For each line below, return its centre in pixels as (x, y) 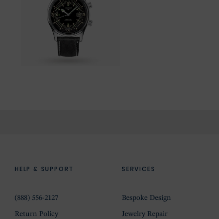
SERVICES (139, 169)
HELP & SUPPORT (44, 169)
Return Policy (36, 214)
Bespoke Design (146, 198)
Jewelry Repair (145, 214)
